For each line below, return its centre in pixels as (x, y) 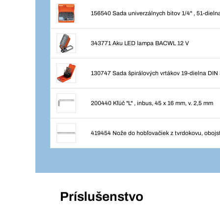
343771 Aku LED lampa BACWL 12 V (140, 43)
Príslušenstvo (102, 196)
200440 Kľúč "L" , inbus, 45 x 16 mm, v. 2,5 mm (152, 103)
